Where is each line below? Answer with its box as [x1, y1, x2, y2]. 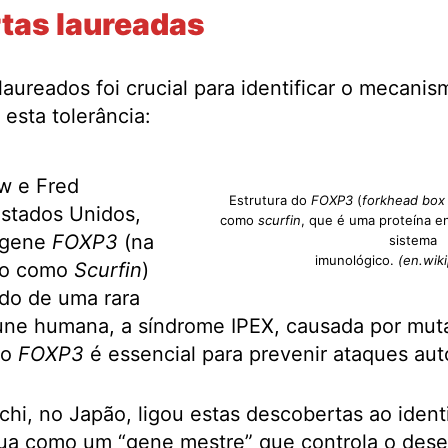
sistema [388, 232, 437, 249]
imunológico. [314, 252, 394, 269]
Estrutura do [228, 192, 311, 209]
